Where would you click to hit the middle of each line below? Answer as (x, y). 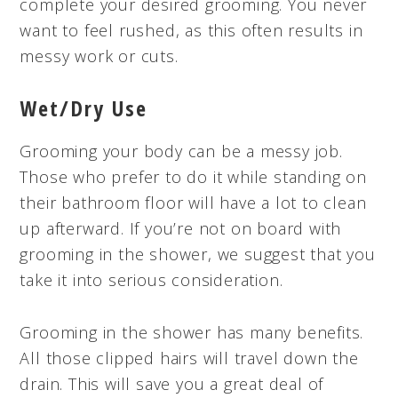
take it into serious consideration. (151, 279)
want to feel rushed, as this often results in (191, 30)
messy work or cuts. (99, 56)
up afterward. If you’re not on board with (181, 228)
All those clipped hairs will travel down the (189, 358)
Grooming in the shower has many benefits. (192, 332)
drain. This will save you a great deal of (172, 383)
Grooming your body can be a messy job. (181, 151)
